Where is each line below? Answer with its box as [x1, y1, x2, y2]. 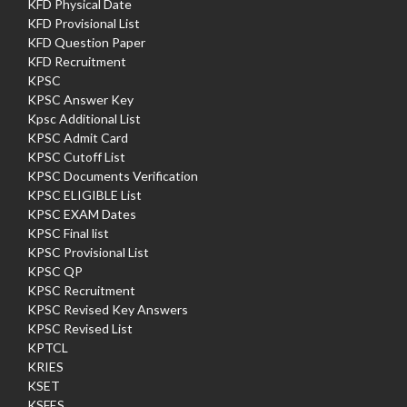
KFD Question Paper [27, 34, 145, 50]
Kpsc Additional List [27, 110, 141, 126]
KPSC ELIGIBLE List [27, 186, 142, 203]
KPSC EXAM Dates [27, 205, 136, 222]
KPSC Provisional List [27, 243, 149, 260]
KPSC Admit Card [27, 129, 128, 145]
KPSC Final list [27, 224, 109, 241]
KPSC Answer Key [27, 91, 134, 107]
